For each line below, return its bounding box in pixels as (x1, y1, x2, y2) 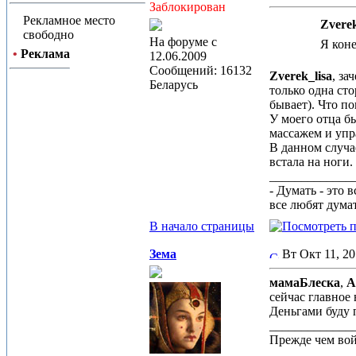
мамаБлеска (269, 276, 340, 289)
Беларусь (149, 78, 198, 91)
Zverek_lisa (269, 69, 332, 83)
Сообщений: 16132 (149, 64, 252, 77)
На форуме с (149, 35, 217, 48)
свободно (23, 28, 74, 41)
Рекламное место (23, 14, 115, 27)
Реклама (21, 47, 70, 60)
